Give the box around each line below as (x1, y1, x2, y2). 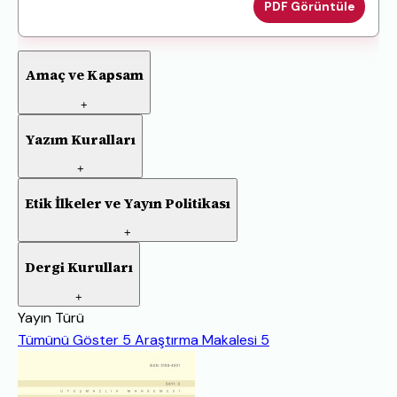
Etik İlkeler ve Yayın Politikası (25, 193, 230, 213)
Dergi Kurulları (25, 257, 133, 276)
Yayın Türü (18, 307, 84, 327)
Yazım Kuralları (25, 129, 136, 149)
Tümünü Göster (18, 330, 119, 349)
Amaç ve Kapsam (25, 66, 144, 85)
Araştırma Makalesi (135, 330, 257, 349)
